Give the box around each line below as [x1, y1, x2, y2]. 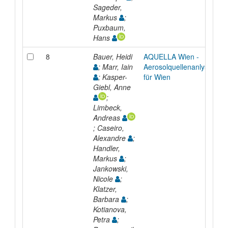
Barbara [93, 193, 121, 204]
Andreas [93, 112, 122, 123]
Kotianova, [93, 204, 127, 214]
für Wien [143, 71, 170, 82]
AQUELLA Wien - [143, 51, 199, 62]
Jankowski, [93, 163, 128, 174]
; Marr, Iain [98, 61, 135, 72]
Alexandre [93, 132, 128, 143]
